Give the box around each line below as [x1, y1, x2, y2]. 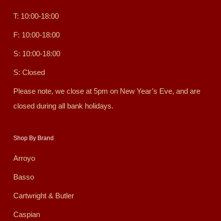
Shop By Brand [13, 135, 54, 142]
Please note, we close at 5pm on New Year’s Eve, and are [13, 87, 200, 96]
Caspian [13, 210, 40, 219]
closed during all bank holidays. [13, 102, 113, 110]
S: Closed [13, 68, 45, 77]
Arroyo [13, 154, 35, 163]
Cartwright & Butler [13, 191, 74, 200]
